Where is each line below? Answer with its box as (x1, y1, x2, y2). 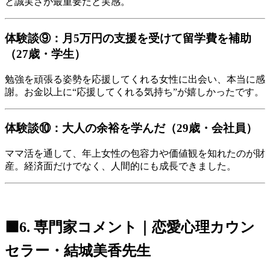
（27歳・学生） (5, 48, 86, 60)
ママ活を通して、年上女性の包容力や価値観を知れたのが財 (5, 148, 265, 159)
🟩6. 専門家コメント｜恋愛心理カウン (5, 219, 255, 236)
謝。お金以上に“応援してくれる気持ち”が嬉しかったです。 (5, 86, 264, 97)
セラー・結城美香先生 (5, 243, 151, 259)
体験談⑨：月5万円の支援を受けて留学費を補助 (5, 32, 251, 45)
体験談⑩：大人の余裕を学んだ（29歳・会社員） (5, 122, 257, 135)
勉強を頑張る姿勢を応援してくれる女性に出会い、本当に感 (5, 74, 265, 84)
